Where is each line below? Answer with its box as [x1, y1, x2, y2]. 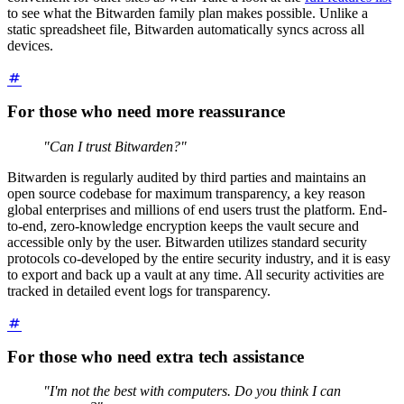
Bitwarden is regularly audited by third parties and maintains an [7, 169, 366, 185]
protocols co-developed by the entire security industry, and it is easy [7, 250, 390, 266]
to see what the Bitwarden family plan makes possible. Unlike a [7, 5, 368, 21]
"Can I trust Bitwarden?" [43, 138, 187, 154]
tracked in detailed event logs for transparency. [7, 282, 271, 298]
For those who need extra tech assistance [7, 346, 304, 366]
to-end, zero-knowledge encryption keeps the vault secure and [7, 217, 359, 234]
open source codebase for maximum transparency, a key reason [7, 185, 365, 201]
